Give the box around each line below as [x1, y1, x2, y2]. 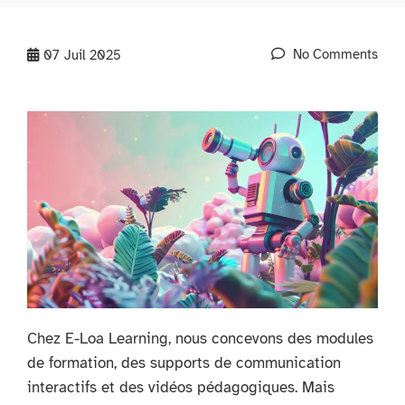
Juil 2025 [64, 46, 121, 64]
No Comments [289, 45, 378, 63]
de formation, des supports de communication [27, 353, 341, 372]
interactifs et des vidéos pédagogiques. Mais [27, 377, 334, 397]
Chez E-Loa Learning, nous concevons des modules [27, 328, 373, 348]
